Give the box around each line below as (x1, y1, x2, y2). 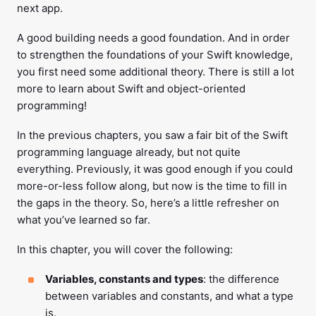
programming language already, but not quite (17, 145, 241, 159)
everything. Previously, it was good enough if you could (17, 162, 293, 176)
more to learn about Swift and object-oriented (17, 82, 245, 95)
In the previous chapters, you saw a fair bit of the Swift (17, 128, 288, 142)
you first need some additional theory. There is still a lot (17, 65, 294, 78)
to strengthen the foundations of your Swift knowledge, (17, 48, 293, 61)
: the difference (203, 272, 279, 286)
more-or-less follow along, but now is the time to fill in (17, 179, 287, 193)
